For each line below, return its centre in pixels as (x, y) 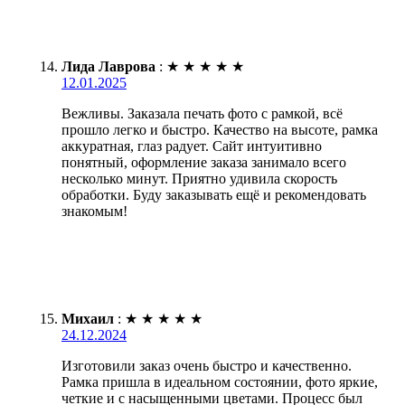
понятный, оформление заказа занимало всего (204, 162)
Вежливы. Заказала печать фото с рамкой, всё (202, 113)
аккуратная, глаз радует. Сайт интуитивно (192, 146)
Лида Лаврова (108, 66)
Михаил (88, 318)
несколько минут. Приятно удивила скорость (199, 178)
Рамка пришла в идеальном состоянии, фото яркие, (220, 381)
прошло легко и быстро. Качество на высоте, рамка (220, 129)
